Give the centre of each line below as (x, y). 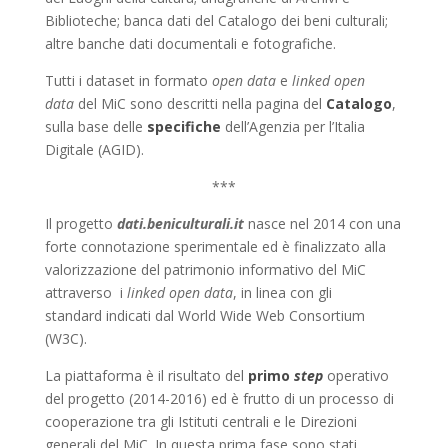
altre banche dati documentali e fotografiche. (190, 43)
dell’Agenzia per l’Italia (292, 126)
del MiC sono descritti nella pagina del (197, 103)
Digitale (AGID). (94, 149)
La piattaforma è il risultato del (146, 375)
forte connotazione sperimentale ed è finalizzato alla (215, 246)
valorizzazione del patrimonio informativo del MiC (205, 269)
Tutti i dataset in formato (128, 80)
